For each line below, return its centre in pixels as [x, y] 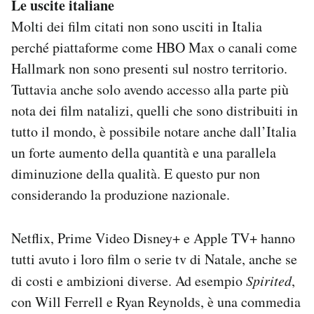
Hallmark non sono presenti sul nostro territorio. [149, 69]
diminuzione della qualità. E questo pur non [136, 174]
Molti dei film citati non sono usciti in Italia [137, 27]
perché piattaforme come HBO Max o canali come [154, 48]
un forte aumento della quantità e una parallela [144, 153]
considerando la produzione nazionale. [121, 195]
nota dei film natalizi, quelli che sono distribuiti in [155, 111]
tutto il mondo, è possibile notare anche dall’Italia [154, 132]
